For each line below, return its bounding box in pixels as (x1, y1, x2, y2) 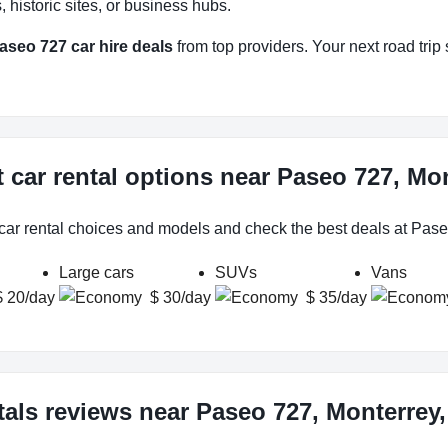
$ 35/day (306, 289, 367, 307)
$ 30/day (150, 289, 211, 307)
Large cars (59, 264, 134, 282)
